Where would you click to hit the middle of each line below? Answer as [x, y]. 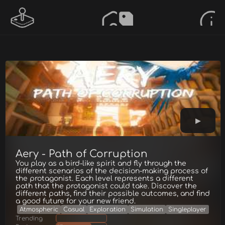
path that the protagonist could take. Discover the [106, 186]
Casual [74, 209]
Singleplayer [187, 209]
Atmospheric [39, 209]
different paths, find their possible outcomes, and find [113, 194]
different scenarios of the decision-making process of [112, 171]
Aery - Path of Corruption [82, 154]
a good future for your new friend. [76, 201]
